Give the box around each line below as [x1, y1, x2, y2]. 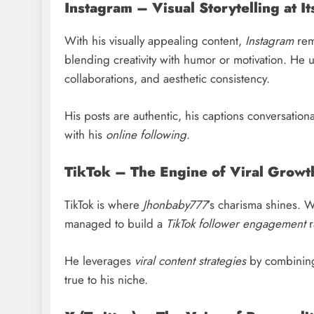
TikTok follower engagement [166, 215, 306, 233]
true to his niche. [64, 271, 148, 288]
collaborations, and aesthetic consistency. [64, 70, 270, 88]
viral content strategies [135, 252, 246, 269]
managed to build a [64, 215, 166, 233]
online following [106, 125, 186, 143]
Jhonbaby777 [143, 196, 207, 214]
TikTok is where [64, 196, 143, 214]
